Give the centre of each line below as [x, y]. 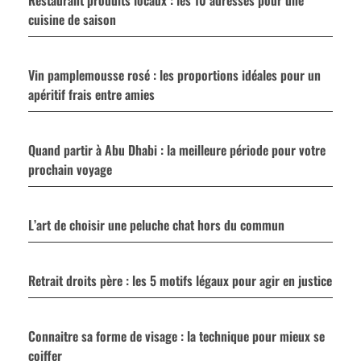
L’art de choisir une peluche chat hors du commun [156, 224]
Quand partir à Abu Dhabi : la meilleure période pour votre [177, 149]
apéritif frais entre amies [91, 94]
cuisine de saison [72, 19]
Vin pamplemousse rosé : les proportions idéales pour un [174, 75]
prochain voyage [70, 169]
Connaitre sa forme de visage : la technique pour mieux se [176, 336]
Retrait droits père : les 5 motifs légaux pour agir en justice [180, 280]
